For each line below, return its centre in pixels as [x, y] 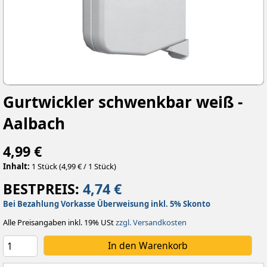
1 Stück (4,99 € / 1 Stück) [73, 166]
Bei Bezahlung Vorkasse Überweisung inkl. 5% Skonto [107, 204]
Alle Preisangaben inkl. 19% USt [59, 222]
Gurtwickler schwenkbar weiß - [123, 102]
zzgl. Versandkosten [151, 222]
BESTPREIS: [43, 189]
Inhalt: [16, 166]
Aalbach [34, 123]
